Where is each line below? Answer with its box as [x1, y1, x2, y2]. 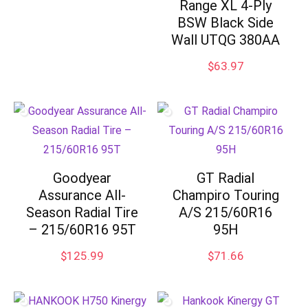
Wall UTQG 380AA [171, 32, 280, 48]
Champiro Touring [172, 187, 279, 203]
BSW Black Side [177, 14, 274, 31]
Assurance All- [38, 187, 126, 203]
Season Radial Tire [25, 204, 138, 221]
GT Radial [197, 170, 255, 186]
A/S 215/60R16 [179, 204, 273, 221]
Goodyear [52, 170, 111, 186]
